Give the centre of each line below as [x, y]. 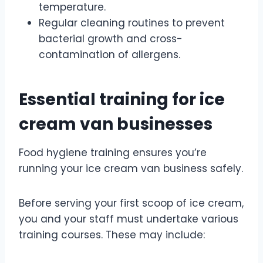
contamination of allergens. [109, 54]
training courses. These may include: [112, 235]
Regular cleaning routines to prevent [132, 23]
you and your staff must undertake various [129, 219]
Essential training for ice [122, 99]
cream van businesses [116, 124]
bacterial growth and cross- [111, 38]
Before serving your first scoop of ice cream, [131, 203]
